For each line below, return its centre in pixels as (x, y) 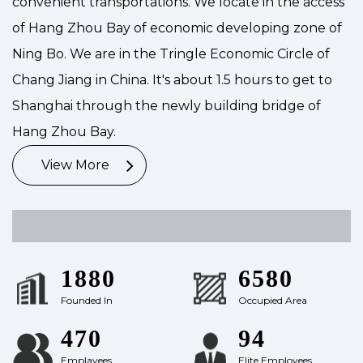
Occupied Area (273, 300)
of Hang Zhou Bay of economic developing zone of (177, 28)
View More (75, 164)
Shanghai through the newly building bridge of (167, 105)
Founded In (87, 300)
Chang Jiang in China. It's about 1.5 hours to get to (172, 79)
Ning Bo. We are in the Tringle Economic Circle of (171, 53)
